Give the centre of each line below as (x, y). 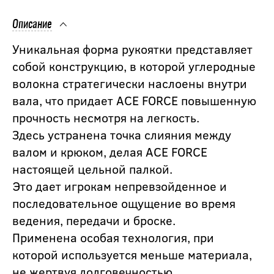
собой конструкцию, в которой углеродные (134, 65)
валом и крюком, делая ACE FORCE (110, 151)
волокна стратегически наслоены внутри (130, 83)
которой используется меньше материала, (132, 254)
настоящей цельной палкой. (92, 168)
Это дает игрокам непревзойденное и (120, 185)
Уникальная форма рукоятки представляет (132, 48)
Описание (32, 25)
